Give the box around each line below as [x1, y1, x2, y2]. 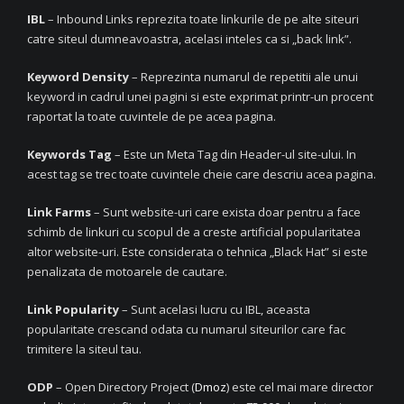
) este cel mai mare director [226, 378, 373, 395]
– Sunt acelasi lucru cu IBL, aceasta [119, 300, 310, 317]
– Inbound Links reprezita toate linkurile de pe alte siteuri [45, 10, 359, 27]
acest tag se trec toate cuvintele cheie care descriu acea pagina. [27, 165, 376, 182]
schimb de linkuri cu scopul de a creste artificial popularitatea [27, 223, 361, 240]
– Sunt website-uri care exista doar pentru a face [91, 203, 361, 220]
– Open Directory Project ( [53, 378, 195, 395]
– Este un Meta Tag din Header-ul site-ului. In [112, 145, 356, 162]
